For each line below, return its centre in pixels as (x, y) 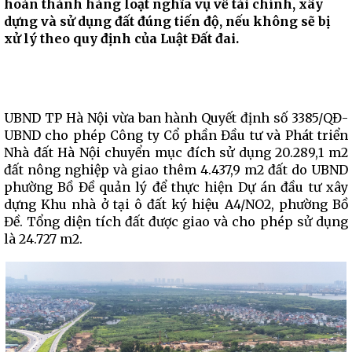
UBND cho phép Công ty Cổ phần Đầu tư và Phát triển (176, 135)
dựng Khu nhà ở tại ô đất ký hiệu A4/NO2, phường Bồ (176, 204)
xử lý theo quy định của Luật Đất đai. (121, 38)
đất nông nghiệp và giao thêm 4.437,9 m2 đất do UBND (176, 170)
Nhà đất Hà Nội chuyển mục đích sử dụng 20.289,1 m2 (176, 152)
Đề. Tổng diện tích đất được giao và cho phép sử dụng (176, 222)
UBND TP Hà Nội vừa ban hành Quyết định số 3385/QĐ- (176, 118)
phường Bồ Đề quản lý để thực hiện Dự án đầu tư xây (176, 187)
